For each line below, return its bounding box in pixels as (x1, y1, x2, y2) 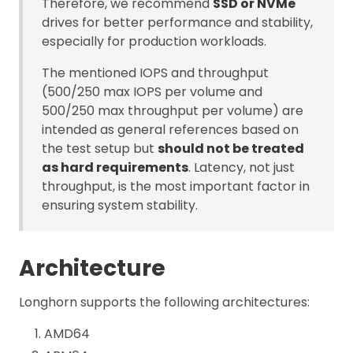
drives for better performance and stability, (42, 13, 313, 32)
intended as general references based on (42, 120, 299, 139)
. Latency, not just (188, 158, 295, 176)
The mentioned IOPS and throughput (42, 63, 269, 82)
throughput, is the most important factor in (42, 176, 310, 195)
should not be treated (158, 139, 304, 158)
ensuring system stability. (42, 195, 198, 214)
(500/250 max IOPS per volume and (42, 82, 262, 101)
